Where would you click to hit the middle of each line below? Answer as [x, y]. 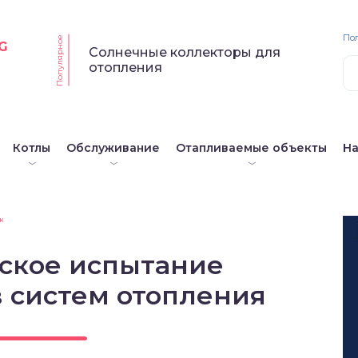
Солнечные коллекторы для [185, 52]
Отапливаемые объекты [251, 148]
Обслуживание [113, 148]
